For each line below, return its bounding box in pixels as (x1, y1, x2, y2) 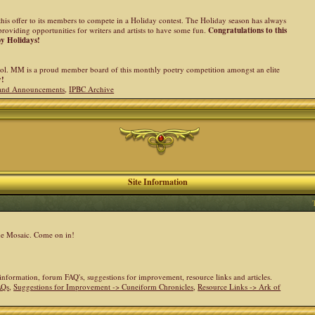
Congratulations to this (208, 25, 288, 36)
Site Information (127, 176, 188, 188)
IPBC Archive (69, 84, 115, 94)
